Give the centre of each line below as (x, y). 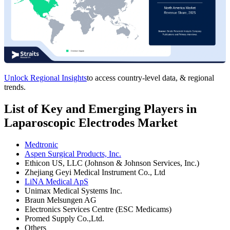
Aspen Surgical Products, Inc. (73, 154)
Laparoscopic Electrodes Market (91, 122)
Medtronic (41, 144)
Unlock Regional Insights (45, 78)
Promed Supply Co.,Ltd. (64, 218)
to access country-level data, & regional (150, 78)
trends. (15, 87)
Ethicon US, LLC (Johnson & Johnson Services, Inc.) (112, 163)
